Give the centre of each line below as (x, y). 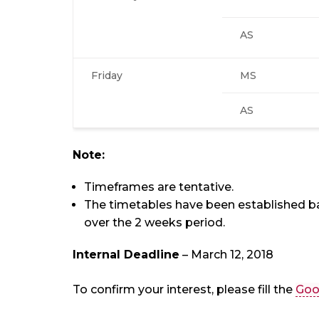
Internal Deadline (126, 254)
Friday (107, 75)
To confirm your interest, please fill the (184, 289)
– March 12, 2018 (226, 254)
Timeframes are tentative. (159, 187)
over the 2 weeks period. (155, 222)
